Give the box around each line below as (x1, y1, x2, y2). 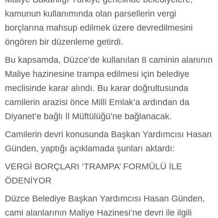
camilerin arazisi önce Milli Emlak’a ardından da (5, 97, 189, 107)
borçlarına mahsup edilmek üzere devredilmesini (5, 22, 193, 33)
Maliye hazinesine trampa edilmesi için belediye (5, 69, 189, 79)
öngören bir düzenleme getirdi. (5, 36, 123, 47)
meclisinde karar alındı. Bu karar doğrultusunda (5, 83, 188, 93)
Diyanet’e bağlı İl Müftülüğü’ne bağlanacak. (5, 111, 174, 121)
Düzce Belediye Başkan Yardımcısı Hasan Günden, (5, 193, 205, 203)
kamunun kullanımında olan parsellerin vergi (5, 8, 176, 18)
